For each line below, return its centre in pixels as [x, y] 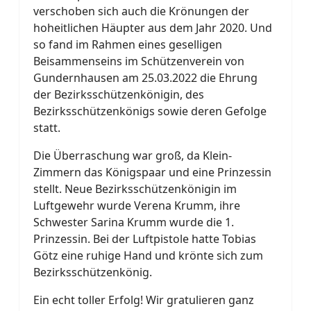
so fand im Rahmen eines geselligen [128, 44]
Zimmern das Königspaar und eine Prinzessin [152, 172]
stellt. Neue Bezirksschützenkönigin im [135, 189]
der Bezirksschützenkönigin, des [119, 94]
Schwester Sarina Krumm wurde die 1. [134, 222]
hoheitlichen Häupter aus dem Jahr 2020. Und [153, 28]
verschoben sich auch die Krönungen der [141, 11]
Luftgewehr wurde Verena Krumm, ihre [137, 205]
